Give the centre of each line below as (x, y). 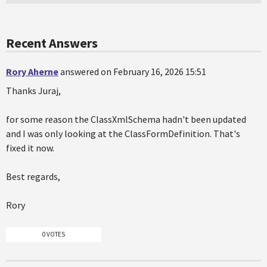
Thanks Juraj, (33, 90)
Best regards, (33, 176)
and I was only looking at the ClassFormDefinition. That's (123, 133)
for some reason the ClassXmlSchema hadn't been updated (126, 119)
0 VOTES (54, 235)
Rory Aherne (32, 71)
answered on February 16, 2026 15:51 (133, 71)
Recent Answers (52, 43)
